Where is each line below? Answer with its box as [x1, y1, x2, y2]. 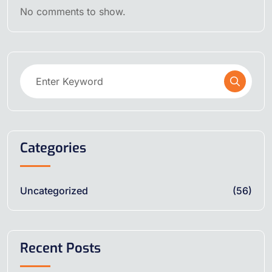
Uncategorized [20, 185, 88, 197]
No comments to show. [20, 5, 126, 18]
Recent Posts [20, 239, 101, 257]
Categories [20, 139, 86, 157]
